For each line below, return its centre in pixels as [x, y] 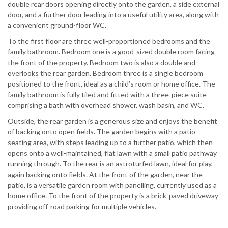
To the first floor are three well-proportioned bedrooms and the [109, 41]
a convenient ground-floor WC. [57, 25]
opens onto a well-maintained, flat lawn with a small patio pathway [112, 153]
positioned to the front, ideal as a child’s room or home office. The [111, 83]
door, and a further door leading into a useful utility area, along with [113, 14]
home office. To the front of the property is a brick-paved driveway [113, 195]
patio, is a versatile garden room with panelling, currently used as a [112, 185]
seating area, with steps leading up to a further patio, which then [110, 142]
